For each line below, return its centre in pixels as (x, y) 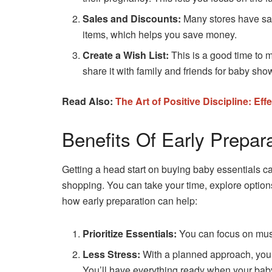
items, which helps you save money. (160, 35)
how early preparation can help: (130, 200)
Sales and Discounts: (132, 19)
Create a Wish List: (126, 55)
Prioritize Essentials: (130, 233)
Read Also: (89, 101)
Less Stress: (112, 254)
